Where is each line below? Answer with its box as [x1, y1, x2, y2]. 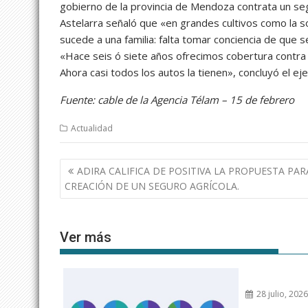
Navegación [59, 157, 147, 177]
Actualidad [71, 122, 113, 135]
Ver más [60, 229, 111, 246]
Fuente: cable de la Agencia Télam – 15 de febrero [60, 93, 294, 107]
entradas [59, 192, 125, 212]
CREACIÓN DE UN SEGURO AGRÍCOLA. [65, 179, 239, 192]
